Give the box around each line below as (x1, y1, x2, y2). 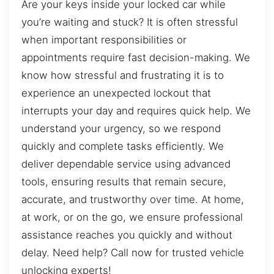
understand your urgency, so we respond (21, 122, 221, 135)
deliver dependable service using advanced (21, 157, 231, 170)
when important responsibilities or (21, 33, 187, 46)
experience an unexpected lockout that (21, 86, 211, 99)
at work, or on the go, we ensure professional (21, 210, 243, 223)
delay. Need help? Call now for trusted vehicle (21, 246, 244, 259)
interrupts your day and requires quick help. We (21, 104, 251, 117)
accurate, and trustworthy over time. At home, (21, 193, 244, 206)
